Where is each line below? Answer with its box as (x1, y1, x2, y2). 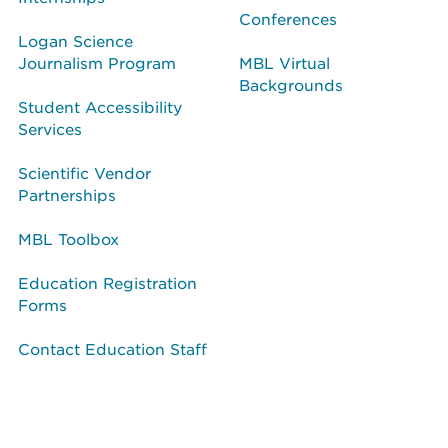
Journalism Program (18, 52, 176, 72)
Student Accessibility (18, 96, 182, 116)
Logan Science (18, 30, 133, 50)
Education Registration (18, 272, 197, 292)
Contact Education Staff (18, 338, 207, 358)
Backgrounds (239, 74, 343, 94)
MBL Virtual (239, 52, 330, 72)
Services (18, 118, 82, 138)
